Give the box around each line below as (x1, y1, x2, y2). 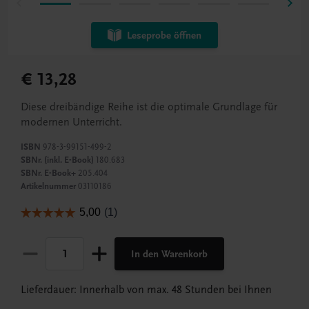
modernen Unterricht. (21, 116, 122, 129)
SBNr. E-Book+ (21, 168, 76, 179)
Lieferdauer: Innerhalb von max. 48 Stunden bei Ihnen (21, 283, 272, 297)
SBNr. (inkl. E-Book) (21, 154, 94, 166)
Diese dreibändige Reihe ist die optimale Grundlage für (21, 101, 277, 114)
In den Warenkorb (131, 248, 208, 261)
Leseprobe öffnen (127, 29, 201, 42)
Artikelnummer (21, 181, 76, 192)
